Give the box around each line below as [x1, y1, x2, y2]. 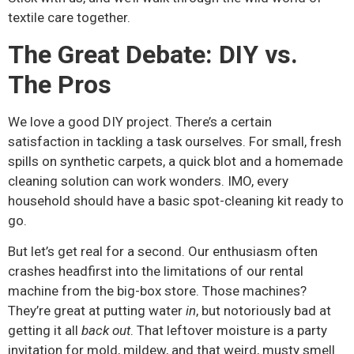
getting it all [8, 322, 81, 339]
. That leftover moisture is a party [130, 322, 327, 339]
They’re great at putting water [8, 303, 186, 319]
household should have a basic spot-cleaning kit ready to [8, 192, 344, 209]
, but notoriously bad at [196, 303, 331, 319]
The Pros [8, 69, 111, 100]
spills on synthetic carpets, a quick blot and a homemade [8, 153, 343, 169]
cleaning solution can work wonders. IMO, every [8, 172, 288, 189]
